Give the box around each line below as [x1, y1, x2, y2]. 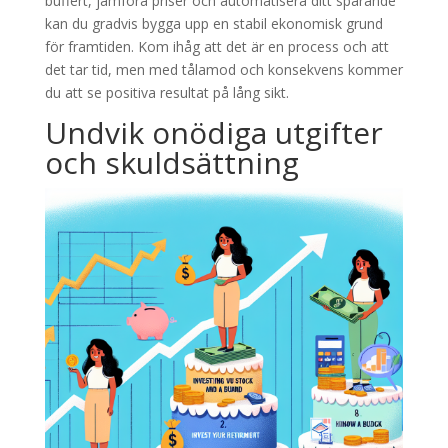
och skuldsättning [44, 142, 299, 184]
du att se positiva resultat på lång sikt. [44, 83, 289, 103]
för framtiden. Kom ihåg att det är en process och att [44, 37, 389, 57]
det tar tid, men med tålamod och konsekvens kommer [44, 60, 403, 80]
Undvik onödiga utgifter [44, 112, 383, 154]
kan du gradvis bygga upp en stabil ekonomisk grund [44, 14, 383, 34]
